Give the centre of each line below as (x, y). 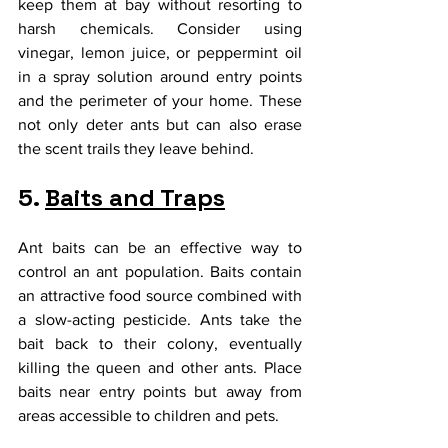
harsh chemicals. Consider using (160, 28)
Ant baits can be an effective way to (160, 247)
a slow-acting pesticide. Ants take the (160, 319)
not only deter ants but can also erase (160, 124)
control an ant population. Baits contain (160, 271)
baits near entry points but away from (160, 391)
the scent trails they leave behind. (136, 148)
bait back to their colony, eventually (160, 343)
